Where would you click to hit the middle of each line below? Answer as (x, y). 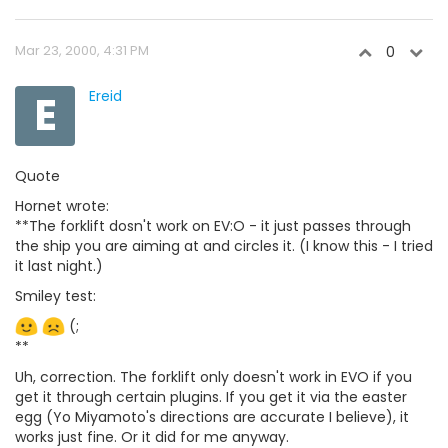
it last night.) (59, 265)
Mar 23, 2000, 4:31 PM (82, 50)
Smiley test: (55, 295)
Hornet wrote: (62, 205)
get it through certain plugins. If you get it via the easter (211, 397)
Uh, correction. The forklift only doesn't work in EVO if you (213, 377)
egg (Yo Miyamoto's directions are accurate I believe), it (212, 417)
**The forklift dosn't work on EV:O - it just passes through (213, 225)
